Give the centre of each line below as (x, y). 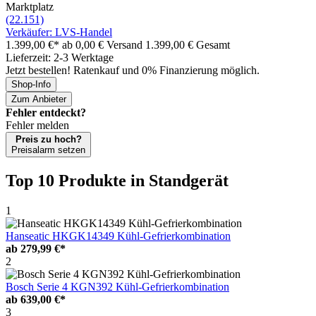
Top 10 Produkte (68, 180)
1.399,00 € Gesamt (188, 44)
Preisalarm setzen (48, 150)
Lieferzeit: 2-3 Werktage (60, 57)
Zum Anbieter (39, 99)
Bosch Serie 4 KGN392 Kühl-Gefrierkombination (117, 286)
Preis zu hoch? (48, 139)
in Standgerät (180, 180)
